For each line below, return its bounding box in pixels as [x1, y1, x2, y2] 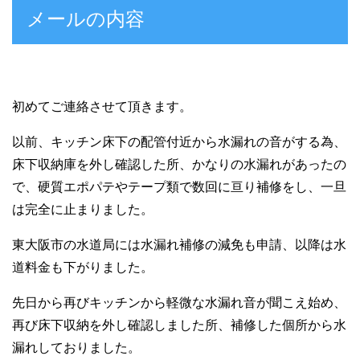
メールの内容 [27, 8, 145, 31]
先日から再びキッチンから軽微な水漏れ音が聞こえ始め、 [12, 296, 346, 310]
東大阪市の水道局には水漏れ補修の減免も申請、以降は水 [12, 238, 346, 252]
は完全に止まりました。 [12, 202, 153, 217]
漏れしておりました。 [12, 341, 141, 355]
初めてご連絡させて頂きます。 [12, 100, 192, 114]
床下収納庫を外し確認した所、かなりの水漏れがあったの [12, 157, 346, 172]
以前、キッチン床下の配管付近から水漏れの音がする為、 [12, 135, 346, 149]
